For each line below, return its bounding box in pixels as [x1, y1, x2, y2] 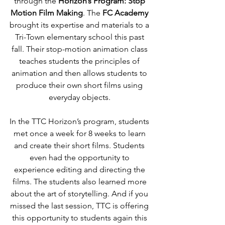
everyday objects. [48, 92, 113, 102]
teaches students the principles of [19, 56, 142, 66]
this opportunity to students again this [12, 213, 149, 222]
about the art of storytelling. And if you [11, 189, 150, 198]
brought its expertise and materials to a [10, 20, 151, 30]
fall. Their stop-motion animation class [11, 44, 150, 54]
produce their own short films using [16, 80, 145, 90]
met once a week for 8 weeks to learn [13, 129, 148, 138]
